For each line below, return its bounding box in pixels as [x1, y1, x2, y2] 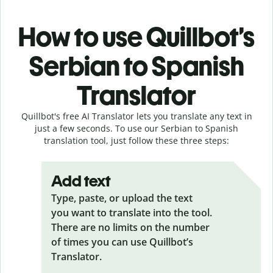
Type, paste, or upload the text [51, 191, 193, 205]
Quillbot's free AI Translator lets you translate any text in [21, 110, 252, 122]
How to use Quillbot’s [18, 20, 255, 53]
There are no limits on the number [51, 220, 210, 234]
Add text [51, 171, 111, 191]
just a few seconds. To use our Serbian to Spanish [35, 122, 238, 134]
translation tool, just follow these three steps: [44, 134, 229, 146]
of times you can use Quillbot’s [51, 235, 193, 249]
